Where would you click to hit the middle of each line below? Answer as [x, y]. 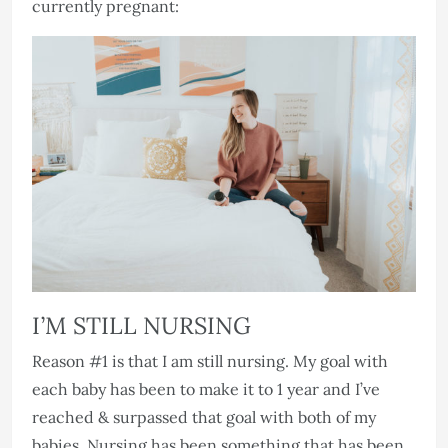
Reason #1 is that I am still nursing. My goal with [210, 361]
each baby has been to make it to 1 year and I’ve [206, 389]
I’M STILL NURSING [141, 325]
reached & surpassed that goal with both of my [204, 417]
